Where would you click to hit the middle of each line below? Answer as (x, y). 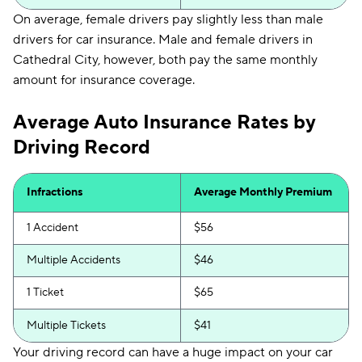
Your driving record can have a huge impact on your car (173, 352)
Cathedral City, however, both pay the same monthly (165, 60)
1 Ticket (45, 293)
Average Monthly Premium (263, 192)
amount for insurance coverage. (104, 80)
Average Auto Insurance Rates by (164, 122)
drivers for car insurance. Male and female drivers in (163, 40)
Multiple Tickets (66, 326)
